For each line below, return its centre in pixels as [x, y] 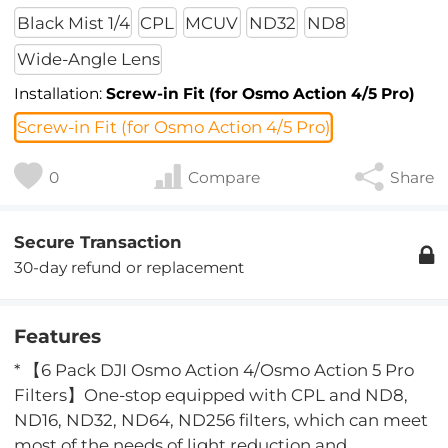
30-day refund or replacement [129, 267]
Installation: [60, 93]
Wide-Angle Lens [88, 59]
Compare [224, 177]
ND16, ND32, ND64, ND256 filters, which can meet [221, 420]
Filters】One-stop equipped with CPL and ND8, [211, 395]
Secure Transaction [98, 242]
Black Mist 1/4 [73, 22]
